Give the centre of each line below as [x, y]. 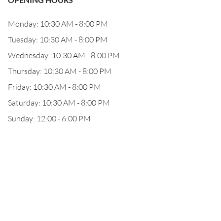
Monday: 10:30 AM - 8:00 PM [58, 24]
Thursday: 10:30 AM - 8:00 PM [60, 71]
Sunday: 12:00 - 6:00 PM [49, 118]
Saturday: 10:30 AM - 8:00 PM [59, 103]
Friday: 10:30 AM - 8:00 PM [55, 87]
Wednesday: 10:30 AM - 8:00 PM [64, 55]
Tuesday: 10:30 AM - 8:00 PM [58, 39]
